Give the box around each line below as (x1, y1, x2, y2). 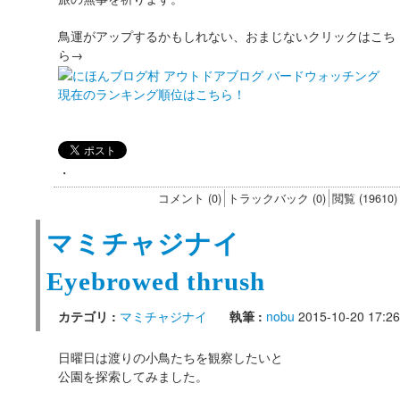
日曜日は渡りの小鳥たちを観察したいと (58, 348, 283, 367)
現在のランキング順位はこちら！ (58, 85, 246, 104)
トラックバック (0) (228, 190, 326, 207)
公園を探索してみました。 (58, 367, 208, 386)
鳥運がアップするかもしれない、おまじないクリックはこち (58, 27, 396, 46)
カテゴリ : (58, 307, 120, 326)
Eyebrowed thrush (46, 267, 265, 296)
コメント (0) (158, 190, 221, 207)
